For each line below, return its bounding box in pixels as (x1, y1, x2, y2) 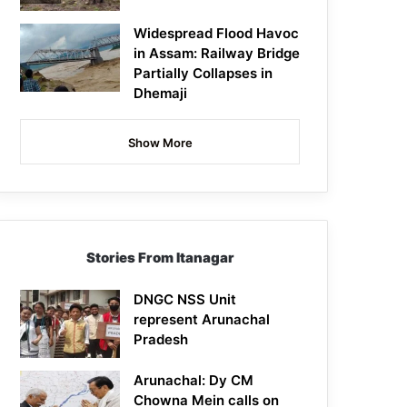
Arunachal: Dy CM (134, 372, 254, 390)
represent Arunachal (134, 311, 271, 329)
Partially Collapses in (134, 65, 273, 83)
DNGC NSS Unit (134, 291, 237, 309)
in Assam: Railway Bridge (134, 45, 301, 63)
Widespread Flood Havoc (134, 25, 300, 43)
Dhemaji (134, 84, 188, 103)
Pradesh (134, 331, 189, 349)
